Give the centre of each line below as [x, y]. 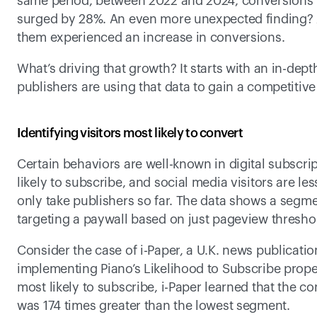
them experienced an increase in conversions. [151, 38]
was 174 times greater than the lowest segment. [154, 306]
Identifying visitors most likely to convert [130, 133]
